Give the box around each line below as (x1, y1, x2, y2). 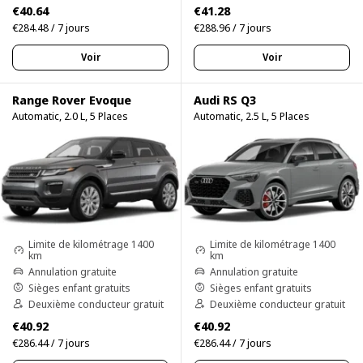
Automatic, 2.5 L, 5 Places (194, 108, 310, 123)
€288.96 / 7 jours (194, 19, 271, 35)
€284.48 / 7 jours (12, 19, 90, 35)
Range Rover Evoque (12, 91, 131, 108)
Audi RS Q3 (194, 91, 256, 108)
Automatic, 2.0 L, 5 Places (12, 108, 128, 123)
